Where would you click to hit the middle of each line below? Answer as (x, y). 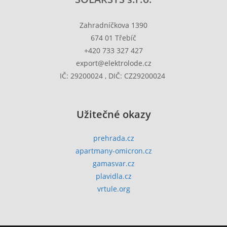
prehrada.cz (113, 138)
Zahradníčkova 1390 (113, 25)
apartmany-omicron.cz (113, 150)
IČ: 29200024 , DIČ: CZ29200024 (113, 75)
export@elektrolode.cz (113, 63)
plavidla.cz (113, 176)
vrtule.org (113, 188)
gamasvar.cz (113, 163)
